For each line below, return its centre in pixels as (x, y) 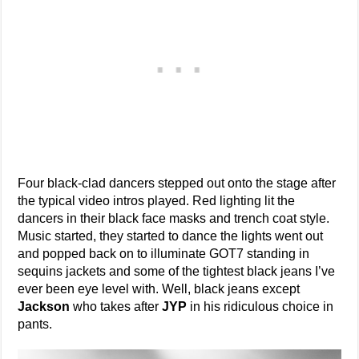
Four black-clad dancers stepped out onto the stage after (177, 183)
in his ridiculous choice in (260, 307)
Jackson (44, 307)
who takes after (116, 307)
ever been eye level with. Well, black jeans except (159, 289)
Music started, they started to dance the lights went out (171, 236)
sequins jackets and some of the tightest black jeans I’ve (177, 271)
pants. (35, 324)
